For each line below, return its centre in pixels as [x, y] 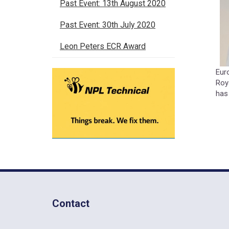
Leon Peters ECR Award [103, 46]
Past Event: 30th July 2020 [108, 25]
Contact [71, 204]
